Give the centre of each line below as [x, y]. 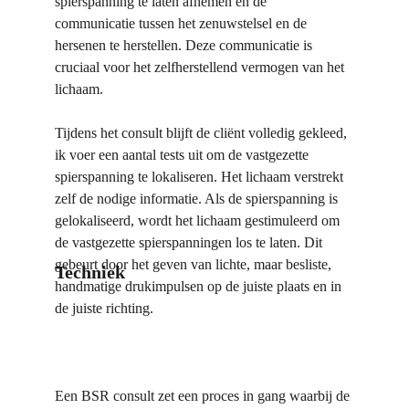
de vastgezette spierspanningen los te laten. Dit [190, 242]
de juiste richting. [104, 308]
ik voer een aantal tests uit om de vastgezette [184, 155]
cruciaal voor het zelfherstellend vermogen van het [201, 67]
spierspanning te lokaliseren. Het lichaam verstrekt [201, 177]
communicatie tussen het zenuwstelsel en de [183, 23]
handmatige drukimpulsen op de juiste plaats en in [200, 286]
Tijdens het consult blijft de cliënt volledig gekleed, [203, 133]
